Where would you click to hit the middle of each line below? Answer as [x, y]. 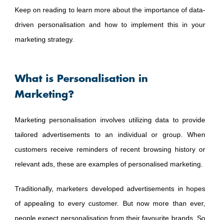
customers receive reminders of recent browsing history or [110, 149]
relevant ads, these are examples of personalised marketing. [109, 164]
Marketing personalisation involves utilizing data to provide [110, 120]
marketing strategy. [45, 39]
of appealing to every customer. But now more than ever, [110, 203]
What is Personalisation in [81, 79]
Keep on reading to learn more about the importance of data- [110, 10]
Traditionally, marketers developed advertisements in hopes [110, 188]
